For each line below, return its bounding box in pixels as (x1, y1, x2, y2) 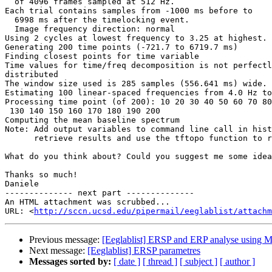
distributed (5, 70, 58, 80)
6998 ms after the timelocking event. (5, 15, 15, 25)
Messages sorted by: (29, 256, 111, 267)
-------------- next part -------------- (5, 188, 194, 198)
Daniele (5, 179, 39, 189)
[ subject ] (180, 256, 217, 267)
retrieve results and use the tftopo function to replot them (5, 134, 34, 143)
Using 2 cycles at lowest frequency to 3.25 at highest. (5, 33, 267, 43)
